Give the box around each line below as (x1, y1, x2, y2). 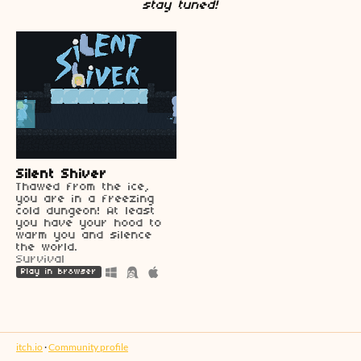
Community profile (48, 341, 128, 353)
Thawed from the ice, (16, 181, 150, 194)
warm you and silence (16, 230, 152, 243)
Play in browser (21, 268, 97, 277)
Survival (16, 254, 65, 267)
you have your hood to (16, 218, 162, 230)
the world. (16, 242, 78, 255)
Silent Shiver (16, 168, 107, 182)
